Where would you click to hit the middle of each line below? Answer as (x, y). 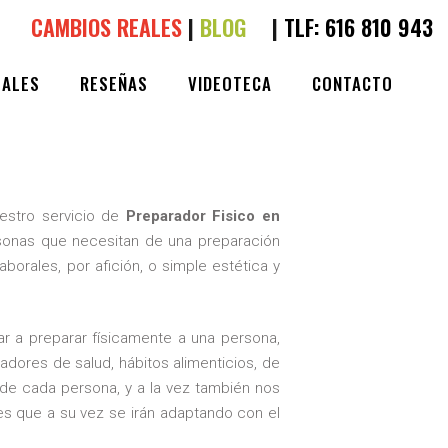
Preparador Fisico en (203, 216)
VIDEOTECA (230, 83)
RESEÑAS (114, 83)
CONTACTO (352, 83)
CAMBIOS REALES (106, 27)
